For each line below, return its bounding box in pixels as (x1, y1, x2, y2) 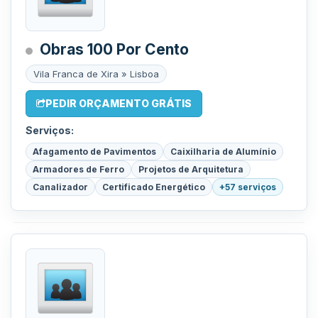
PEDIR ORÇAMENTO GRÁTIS (45, 97, 192, 109)
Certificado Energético (102, 182, 205, 192)
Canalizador (33, 182, 88, 192)
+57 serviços (219, 182, 276, 192)
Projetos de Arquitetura (138, 164, 243, 175)
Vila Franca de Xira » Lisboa (33, 68, 159, 79)
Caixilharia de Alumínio (170, 146, 276, 157)
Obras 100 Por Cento (40, 40, 189, 58)
